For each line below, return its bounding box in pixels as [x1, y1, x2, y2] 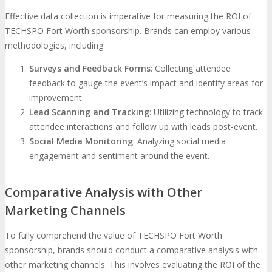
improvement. [29, 91, 84, 103]
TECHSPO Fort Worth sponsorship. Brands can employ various [5, 24, 251, 36]
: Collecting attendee [151, 62, 231, 74]
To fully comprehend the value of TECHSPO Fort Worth [5, 229, 222, 241]
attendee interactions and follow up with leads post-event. [29, 120, 257, 132]
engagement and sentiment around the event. [29, 149, 209, 161]
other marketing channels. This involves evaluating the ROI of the [5, 258, 260, 270]
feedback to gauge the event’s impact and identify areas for [29, 76, 263, 89]
